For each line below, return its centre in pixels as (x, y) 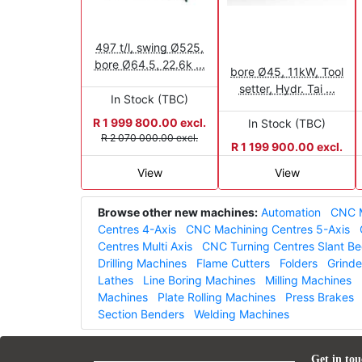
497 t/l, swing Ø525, (149, 47)
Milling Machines (308, 280)
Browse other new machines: (178, 212)
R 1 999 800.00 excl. (149, 122)
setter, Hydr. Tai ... (287, 88)
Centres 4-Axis (137, 229)
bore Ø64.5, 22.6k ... (149, 64)
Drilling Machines (142, 263)
